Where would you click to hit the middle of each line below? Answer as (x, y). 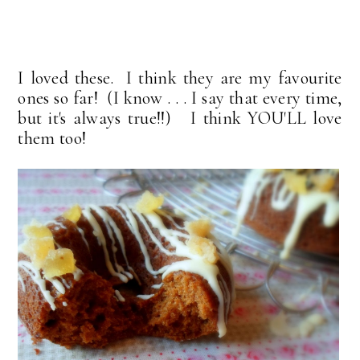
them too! (52, 138)
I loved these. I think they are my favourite (180, 78)
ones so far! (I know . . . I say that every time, (180, 98)
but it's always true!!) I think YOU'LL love (180, 118)
